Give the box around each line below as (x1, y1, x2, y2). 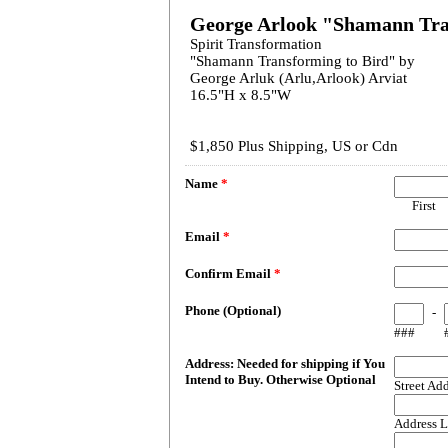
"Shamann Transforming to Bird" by (190, 53, 415, 69)
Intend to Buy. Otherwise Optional (185, 372, 376, 387)
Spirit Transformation (190, 36, 322, 52)
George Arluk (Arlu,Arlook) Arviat (190, 70, 407, 86)
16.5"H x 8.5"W (190, 87, 291, 103)
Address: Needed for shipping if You (185, 356, 385, 371)
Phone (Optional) (185, 303, 281, 318)
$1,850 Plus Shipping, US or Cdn (190, 138, 398, 154)
